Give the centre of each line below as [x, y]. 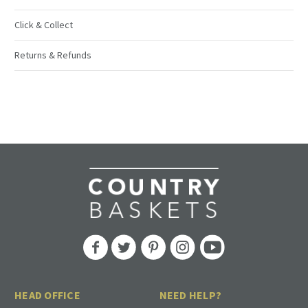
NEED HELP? [190, 295]
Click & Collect [44, 24]
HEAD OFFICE [47, 295]
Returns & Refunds [53, 55]
